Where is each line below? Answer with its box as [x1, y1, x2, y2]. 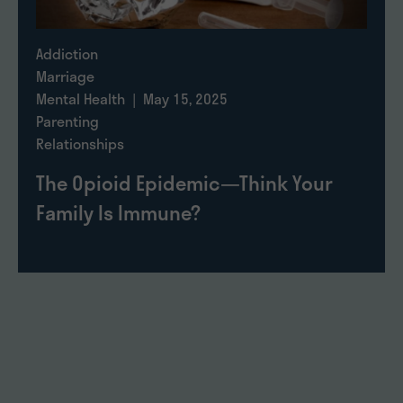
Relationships [36, 132, 124, 156]
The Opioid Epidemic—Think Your [36, 167, 333, 199]
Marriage [36, 65, 94, 88]
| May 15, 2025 [125, 87, 228, 111]
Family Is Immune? [36, 197, 201, 228]
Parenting [36, 110, 99, 133]
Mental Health [36, 87, 125, 111]
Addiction [36, 42, 98, 66]
